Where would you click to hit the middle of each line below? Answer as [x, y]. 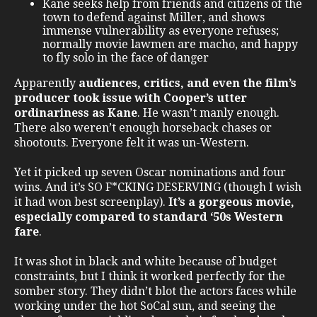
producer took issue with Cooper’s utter [131, 98]
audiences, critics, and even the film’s [188, 83]
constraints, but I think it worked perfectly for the [150, 277]
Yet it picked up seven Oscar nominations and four [150, 173]
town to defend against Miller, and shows [154, 18]
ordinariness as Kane [76, 113]
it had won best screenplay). [91, 202]
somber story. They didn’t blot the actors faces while [155, 292]
